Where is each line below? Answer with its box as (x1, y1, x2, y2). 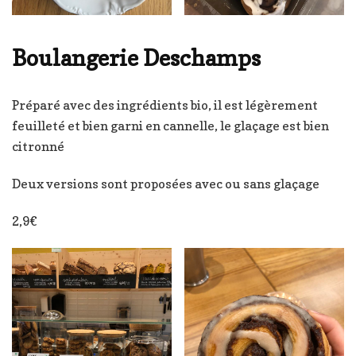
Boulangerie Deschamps (12, 44, 261, 72)
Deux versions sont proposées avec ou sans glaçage (12, 176, 319, 192)
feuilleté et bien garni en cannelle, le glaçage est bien (12, 118, 329, 134)
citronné (12, 138, 64, 155)
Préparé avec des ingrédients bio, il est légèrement (12, 97, 318, 114)
